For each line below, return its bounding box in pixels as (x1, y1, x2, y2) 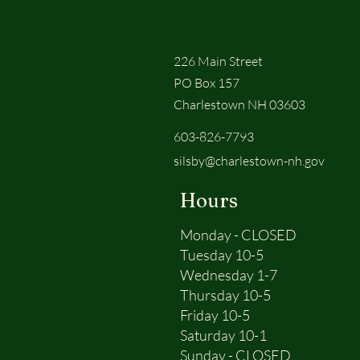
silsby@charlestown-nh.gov (174, 153, 325, 169)
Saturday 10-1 (180, 326, 267, 344)
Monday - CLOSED (180, 226, 297, 243)
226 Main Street (174, 53, 263, 69)
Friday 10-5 (180, 306, 250, 324)
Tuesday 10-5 (180, 246, 264, 264)
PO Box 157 (174, 75, 239, 91)
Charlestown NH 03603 (174, 96, 305, 112)
